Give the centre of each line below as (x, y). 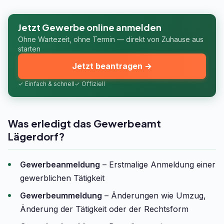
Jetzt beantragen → (112, 66)
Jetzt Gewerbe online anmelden (90, 27)
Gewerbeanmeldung (60, 164)
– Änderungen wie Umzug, (154, 195)
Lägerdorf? (36, 136)
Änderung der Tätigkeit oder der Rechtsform (104, 209)
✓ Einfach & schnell (46, 84)
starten (29, 49)
